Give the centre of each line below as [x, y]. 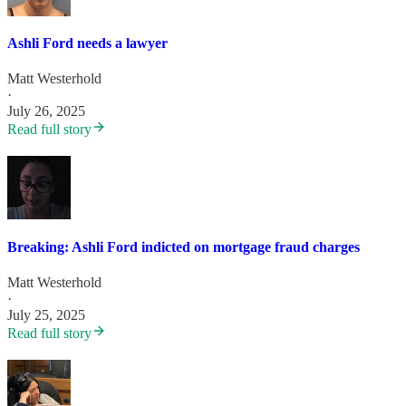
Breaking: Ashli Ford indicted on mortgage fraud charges [184, 246]
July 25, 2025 [46, 314]
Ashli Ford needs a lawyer [87, 43]
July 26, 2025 [46, 111]
